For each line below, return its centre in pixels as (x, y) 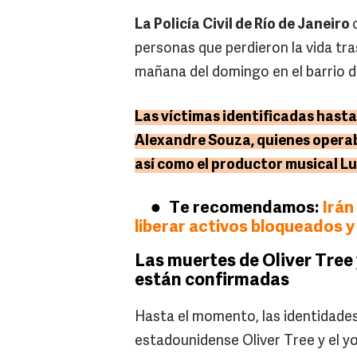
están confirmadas (212, 281)
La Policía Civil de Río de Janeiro (243, 25)
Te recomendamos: (245, 209)
